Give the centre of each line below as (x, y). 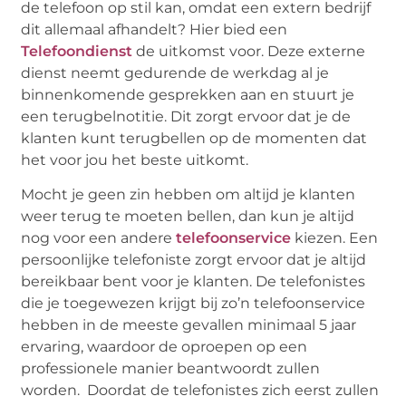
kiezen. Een (335, 238)
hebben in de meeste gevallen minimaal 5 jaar (189, 325)
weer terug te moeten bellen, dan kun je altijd (188, 217)
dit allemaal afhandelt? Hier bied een (155, 30)
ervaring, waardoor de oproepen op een (164, 347)
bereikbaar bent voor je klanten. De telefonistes (193, 282)
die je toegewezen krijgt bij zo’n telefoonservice (193, 304)
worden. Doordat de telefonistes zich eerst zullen (200, 391)
